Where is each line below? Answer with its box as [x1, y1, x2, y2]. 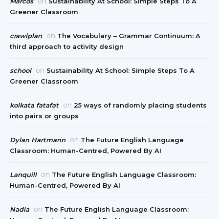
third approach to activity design [10, 43, 124, 51]
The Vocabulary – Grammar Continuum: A [57, 32, 200, 40]
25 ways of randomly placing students [74, 101, 207, 109]
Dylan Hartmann [10, 136, 66, 144]
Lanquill [10, 171, 37, 179]
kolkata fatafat [10, 101, 59, 109]
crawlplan [10, 32, 42, 40]
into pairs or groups [10, 112, 79, 120]
